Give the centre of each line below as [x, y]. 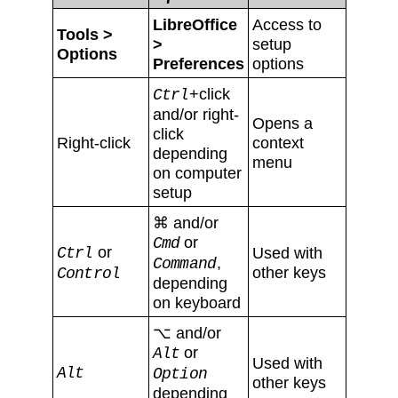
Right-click [93, 142]
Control [88, 274]
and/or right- [195, 114]
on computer [197, 172]
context [278, 142]
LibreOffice [195, 24]
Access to [287, 24]
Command [184, 264]
